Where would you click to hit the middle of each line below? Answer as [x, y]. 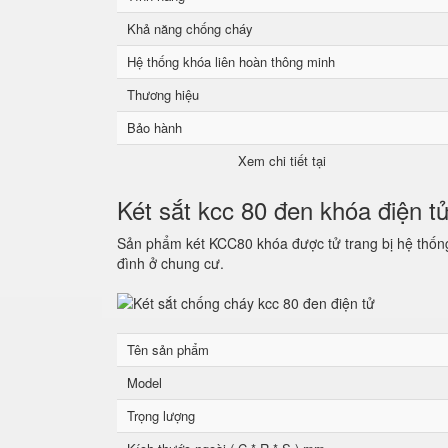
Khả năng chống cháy [190, 28]
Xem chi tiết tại [282, 160]
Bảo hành [154, 127]
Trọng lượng [161, 415]
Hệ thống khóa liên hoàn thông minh [231, 61]
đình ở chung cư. [170, 263]
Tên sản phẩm [168, 349]
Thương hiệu [163, 94]
